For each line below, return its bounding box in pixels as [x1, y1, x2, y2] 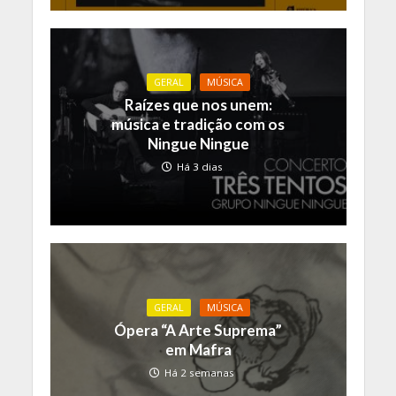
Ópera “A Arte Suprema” [114, 320, 282, 339]
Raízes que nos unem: [124, 95, 272, 115]
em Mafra [164, 339, 232, 359]
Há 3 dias [176, 160, 223, 174]
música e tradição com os [111, 115, 285, 134]
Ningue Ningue [147, 134, 249, 154]
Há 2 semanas [164, 365, 234, 379]
